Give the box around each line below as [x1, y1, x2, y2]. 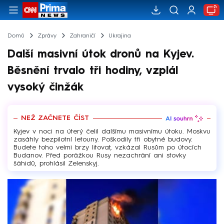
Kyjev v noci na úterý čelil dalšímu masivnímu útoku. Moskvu [13, 127, 210, 135]
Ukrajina [108, 32, 131, 39]
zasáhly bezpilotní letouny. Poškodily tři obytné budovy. [13, 135, 192, 143]
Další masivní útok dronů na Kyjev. [7, 48, 194, 60]
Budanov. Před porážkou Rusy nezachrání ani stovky [13, 151, 186, 159]
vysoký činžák [7, 81, 83, 93]
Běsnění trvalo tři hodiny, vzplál [7, 65, 178, 76]
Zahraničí [69, 32, 95, 39]
